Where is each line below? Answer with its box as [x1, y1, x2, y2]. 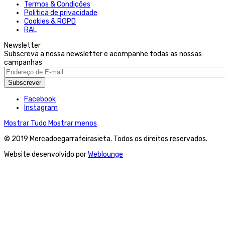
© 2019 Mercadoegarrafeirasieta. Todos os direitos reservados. [4, 134, 207, 143]
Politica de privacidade [24, 8, 97, 17]
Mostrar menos [48, 119, 97, 128]
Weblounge [88, 150, 123, 159]
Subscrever [8, 78, 41, 86]
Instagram [24, 103, 58, 112]
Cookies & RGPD [24, 17, 76, 26]
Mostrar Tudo [4, 119, 48, 128]
